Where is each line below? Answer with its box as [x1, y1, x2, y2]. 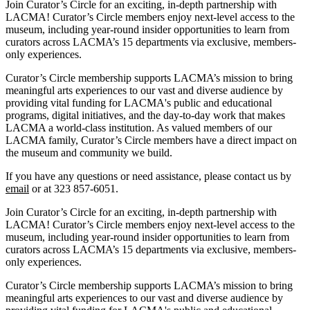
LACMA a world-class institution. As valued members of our [6, 121, 272, 134]
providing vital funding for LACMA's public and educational [6, 96, 272, 109]
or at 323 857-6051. [29, 182, 118, 194]
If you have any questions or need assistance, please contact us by [6, 170, 291, 182]
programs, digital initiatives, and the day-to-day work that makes [6, 109, 285, 121]
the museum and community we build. [6, 146, 172, 158]
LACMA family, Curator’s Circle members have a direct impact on [6, 134, 297, 146]
